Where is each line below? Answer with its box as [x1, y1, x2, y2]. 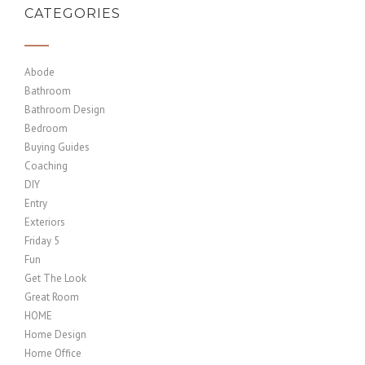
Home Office [24, 346, 81, 360]
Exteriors [24, 215, 65, 229]
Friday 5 [24, 234, 59, 248]
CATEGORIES [24, 6, 121, 21]
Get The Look [24, 271, 86, 285]
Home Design [24, 328, 86, 341]
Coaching [24, 159, 68, 173]
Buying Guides [24, 140, 90, 154]
